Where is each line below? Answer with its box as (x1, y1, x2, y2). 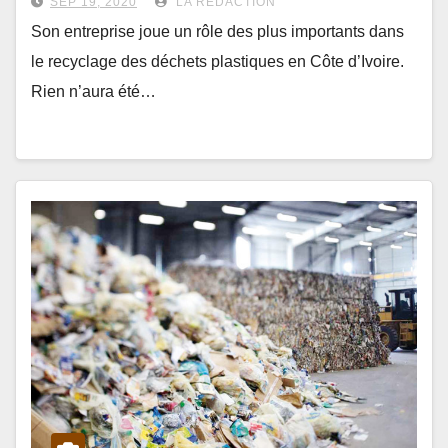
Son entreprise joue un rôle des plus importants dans (31, 23, 404, 40)
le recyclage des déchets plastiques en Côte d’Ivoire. (31, 53, 404, 70)
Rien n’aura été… (31, 83, 156, 100)
